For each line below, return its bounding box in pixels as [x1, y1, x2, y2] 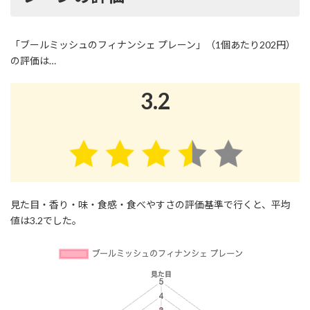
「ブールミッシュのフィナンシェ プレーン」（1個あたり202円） [10, 38, 295, 51]
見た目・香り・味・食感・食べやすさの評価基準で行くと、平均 [10, 198, 291, 210]
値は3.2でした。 [10, 214, 82, 226]
